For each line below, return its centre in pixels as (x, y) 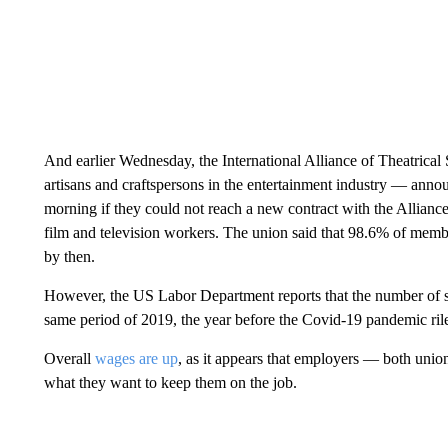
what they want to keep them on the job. (170, 382)
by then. (69, 256)
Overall (69, 358)
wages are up (136, 358)
